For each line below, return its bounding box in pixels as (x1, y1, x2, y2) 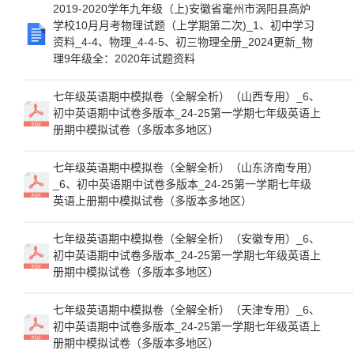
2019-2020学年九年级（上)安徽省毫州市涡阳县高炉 (53, 2, 311, 15)
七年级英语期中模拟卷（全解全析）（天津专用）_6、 (53, 303, 320, 316)
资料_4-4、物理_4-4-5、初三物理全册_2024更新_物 (53, 36, 313, 48)
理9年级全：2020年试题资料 (53, 52, 195, 65)
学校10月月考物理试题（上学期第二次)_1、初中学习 (53, 19, 314, 32)
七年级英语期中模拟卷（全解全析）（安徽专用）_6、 (53, 232, 320, 245)
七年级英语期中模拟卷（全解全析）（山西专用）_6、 (53, 90, 320, 103)
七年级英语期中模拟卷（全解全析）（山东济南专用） (53, 161, 318, 174)
